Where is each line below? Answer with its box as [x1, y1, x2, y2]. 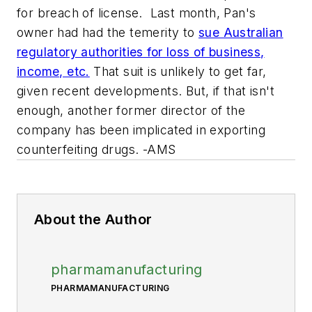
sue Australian [198, 25, 283, 40]
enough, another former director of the [17, 103, 246, 118]
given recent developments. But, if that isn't [17, 84, 274, 98]
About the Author [34, 211, 153, 228]
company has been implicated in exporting [17, 123, 265, 137]
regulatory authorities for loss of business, [17, 45, 265, 59]
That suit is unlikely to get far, [89, 64, 267, 79]
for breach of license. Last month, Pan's [17, 6, 256, 20]
